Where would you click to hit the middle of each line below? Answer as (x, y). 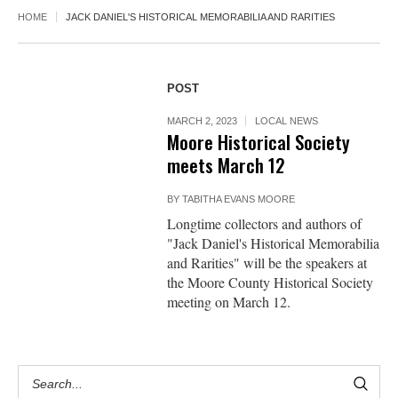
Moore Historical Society (259, 142)
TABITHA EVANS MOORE (239, 199)
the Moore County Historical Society (271, 283)
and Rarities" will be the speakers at (267, 263)
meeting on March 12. (229, 302)
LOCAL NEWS (287, 121)
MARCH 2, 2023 (203, 121)
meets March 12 (227, 165)
